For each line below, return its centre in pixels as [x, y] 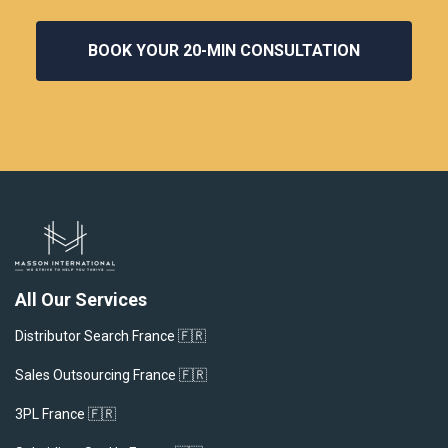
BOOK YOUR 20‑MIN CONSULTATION [224, 50]
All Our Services [81, 299]
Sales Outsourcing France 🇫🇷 [111, 374]
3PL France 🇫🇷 [65, 413]
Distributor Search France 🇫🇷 [110, 335]
